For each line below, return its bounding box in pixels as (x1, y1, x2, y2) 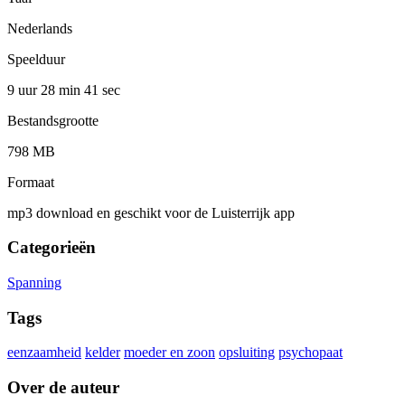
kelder (85, 344, 120, 361)
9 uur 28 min (7, 81, 84, 98)
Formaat (7, 174, 54, 190)
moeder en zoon (124, 344, 215, 361)
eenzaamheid (7, 344, 81, 361)
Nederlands (7, 20, 72, 36)
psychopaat (278, 344, 343, 361)
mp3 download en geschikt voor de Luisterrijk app (7, 204, 295, 221)
